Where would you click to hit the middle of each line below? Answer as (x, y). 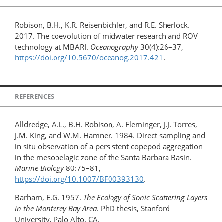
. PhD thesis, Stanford (133, 208)
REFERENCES (34, 96)
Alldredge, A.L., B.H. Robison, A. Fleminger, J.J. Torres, (106, 125)
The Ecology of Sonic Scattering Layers (145, 197)
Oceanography (114, 46)
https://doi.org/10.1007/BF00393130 (79, 179)
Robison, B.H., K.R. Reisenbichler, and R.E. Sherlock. (102, 25)
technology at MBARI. (53, 46)
